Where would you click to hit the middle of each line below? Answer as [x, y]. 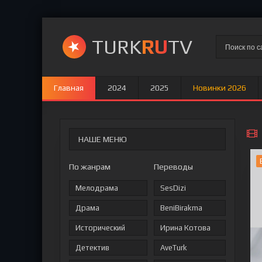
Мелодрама [97, 188]
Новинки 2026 [220, 88]
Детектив [92, 248]
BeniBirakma [181, 208]
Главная [69, 88]
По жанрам [90, 167]
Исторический [100, 228]
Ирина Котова [185, 228]
